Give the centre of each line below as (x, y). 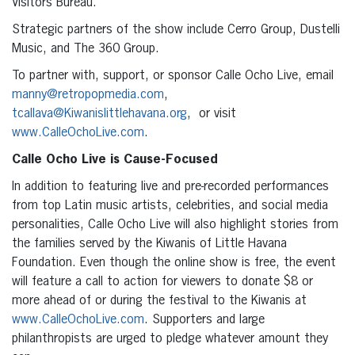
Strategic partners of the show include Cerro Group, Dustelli (176, 31)
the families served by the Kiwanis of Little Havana (149, 244)
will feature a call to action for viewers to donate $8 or (162, 282)
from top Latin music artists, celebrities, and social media (170, 206)
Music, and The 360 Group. (86, 50)
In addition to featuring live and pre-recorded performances (170, 187)
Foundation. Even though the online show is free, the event (174, 263)
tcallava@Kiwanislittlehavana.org (99, 115)
